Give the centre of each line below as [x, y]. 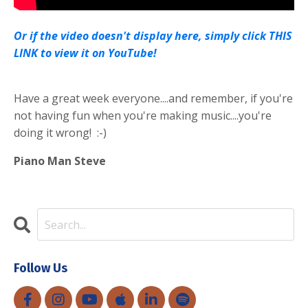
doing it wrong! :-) [60, 133]
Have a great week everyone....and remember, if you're [153, 99]
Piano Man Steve [60, 161]
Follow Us [41, 268]
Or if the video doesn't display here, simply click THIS [153, 36]
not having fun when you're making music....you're [143, 116]
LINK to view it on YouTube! [85, 53]
